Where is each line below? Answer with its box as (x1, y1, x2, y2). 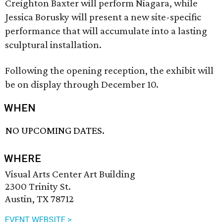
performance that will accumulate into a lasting (5, 25, 207, 37)
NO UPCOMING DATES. (5, 124, 105, 137)
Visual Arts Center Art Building (5, 168, 135, 180)
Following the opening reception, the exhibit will (5, 64, 214, 76)
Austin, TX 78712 (5, 193, 74, 205)
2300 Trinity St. (5, 180, 71, 193)
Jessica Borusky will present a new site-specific (5, 11, 201, 23)
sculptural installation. (5, 39, 102, 51)
